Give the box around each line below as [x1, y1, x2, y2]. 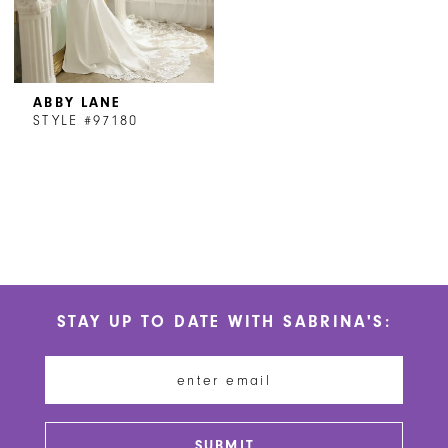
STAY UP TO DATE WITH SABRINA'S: [56, 312, 392, 332]
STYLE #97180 [33, 112, 138, 130]
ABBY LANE [33, 94, 121, 112]
